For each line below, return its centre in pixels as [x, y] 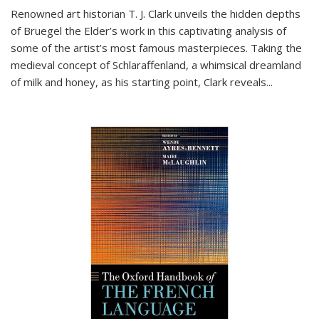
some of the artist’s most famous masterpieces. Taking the [156, 47]
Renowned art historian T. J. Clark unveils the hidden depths [156, 13]
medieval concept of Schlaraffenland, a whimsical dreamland [156, 64]
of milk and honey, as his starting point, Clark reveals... [142, 82]
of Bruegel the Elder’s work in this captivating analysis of [148, 30]
